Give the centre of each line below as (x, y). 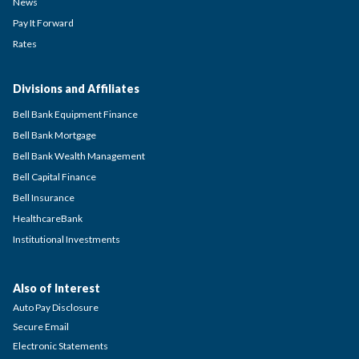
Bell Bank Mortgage (54, 135)
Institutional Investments (67, 239)
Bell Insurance (44, 197)
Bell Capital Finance (54, 176)
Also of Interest (56, 288)
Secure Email (41, 326)
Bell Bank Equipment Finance (75, 114)
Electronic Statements (61, 345)
